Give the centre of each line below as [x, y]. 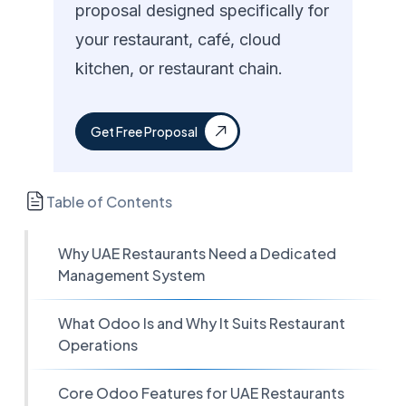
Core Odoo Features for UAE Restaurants [201, 393]
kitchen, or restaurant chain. [179, 68]
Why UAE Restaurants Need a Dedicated [197, 253]
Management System [131, 275]
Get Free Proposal [145, 131]
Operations [98, 345]
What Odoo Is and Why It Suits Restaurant [202, 323]
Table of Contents [110, 201]
